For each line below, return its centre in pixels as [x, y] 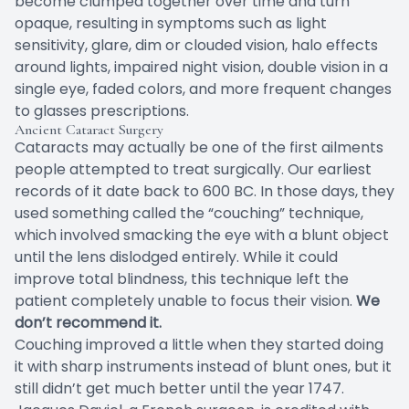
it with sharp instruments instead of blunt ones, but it [203, 367]
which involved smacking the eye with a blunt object [202, 236]
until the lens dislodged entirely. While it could [176, 257]
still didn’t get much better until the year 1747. [179, 389]
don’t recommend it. [88, 323]
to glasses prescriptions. [102, 111]
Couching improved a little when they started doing [199, 345]
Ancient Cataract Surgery [89, 130]
